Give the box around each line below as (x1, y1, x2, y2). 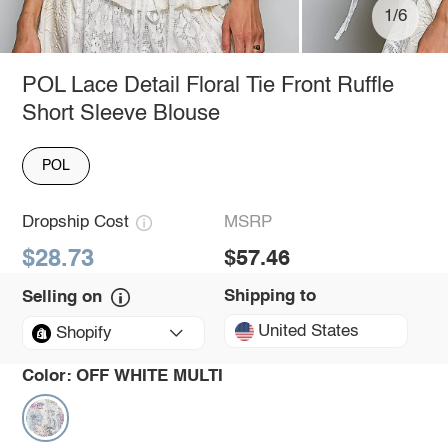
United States (258, 322, 360, 340)
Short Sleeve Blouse (21, 102, 220, 125)
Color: (21, 367, 72, 385)
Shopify (55, 324, 112, 342)
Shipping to (224, 287, 316, 305)
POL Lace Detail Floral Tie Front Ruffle (21, 74, 394, 97)
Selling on (21, 288, 102, 306)
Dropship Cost (21, 214, 129, 232)
